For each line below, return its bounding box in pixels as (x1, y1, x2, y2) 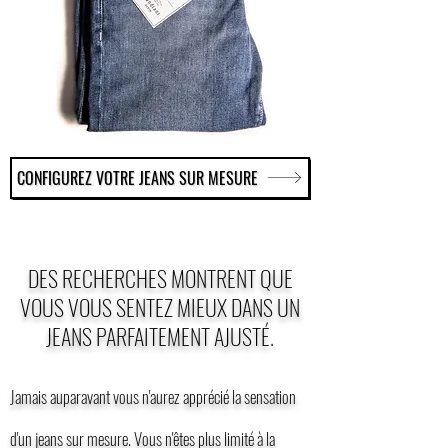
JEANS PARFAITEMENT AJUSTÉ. (46, 319, 274, 352)
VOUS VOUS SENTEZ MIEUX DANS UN (20, 290, 300, 323)
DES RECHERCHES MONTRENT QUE (27, 261, 293, 294)
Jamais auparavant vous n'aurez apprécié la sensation (10, 383, 296, 409)
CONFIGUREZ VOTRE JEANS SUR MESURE (17, 165, 258, 190)
